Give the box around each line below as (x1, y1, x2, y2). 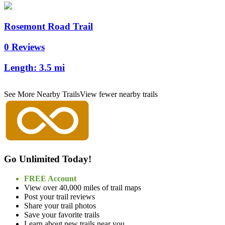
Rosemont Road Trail (4, 21, 93, 32)
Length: (4, 62, 39, 73)
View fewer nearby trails (80, 90, 158, 99)
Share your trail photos (24, 201, 96, 210)
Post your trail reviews (24, 192, 95, 201)
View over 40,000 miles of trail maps (24, 183, 141, 192)
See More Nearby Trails (4, 90, 80, 99)
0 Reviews (4, 41, 45, 52)
